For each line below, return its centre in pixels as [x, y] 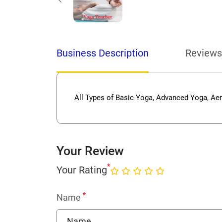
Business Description [103, 53]
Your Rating [82, 170]
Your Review [90, 151]
